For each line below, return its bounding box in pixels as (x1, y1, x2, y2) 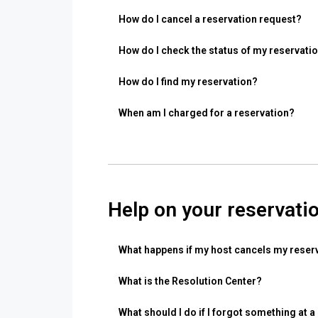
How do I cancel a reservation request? (119, 13, 302, 26)
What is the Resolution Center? (119, 275, 262, 287)
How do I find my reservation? (119, 76, 258, 88)
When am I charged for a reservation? (119, 107, 295, 119)
